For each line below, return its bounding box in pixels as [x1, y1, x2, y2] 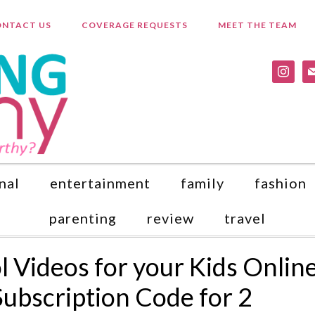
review [147, 210, 194, 226]
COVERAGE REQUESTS [81, 20, 188, 30]
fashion [255, 174, 307, 191]
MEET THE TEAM [217, 20, 297, 30]
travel [224, 210, 266, 226]
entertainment [50, 174, 150, 191]
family [181, 174, 224, 191]
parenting [49, 210, 117, 226]
